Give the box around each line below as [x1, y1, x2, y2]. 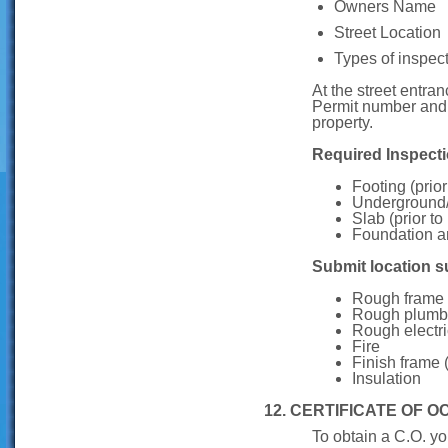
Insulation [352, 370, 421, 387]
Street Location [334, 24, 441, 41]
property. [312, 114, 373, 131]
